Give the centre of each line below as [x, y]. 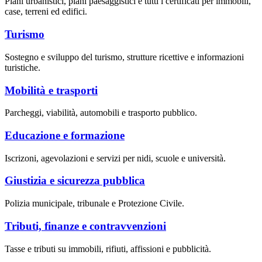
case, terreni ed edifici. [46, 12]
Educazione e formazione [65, 135]
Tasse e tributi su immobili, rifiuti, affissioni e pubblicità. [108, 249]
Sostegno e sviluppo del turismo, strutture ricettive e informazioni [124, 57]
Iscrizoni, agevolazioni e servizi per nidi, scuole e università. [115, 158]
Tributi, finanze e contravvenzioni [85, 226]
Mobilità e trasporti [51, 90]
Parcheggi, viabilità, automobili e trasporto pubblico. [101, 113]
